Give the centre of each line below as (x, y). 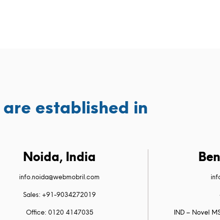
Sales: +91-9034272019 (60, 194)
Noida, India (60, 156)
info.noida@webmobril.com (60, 177)
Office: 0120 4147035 (59, 212)
